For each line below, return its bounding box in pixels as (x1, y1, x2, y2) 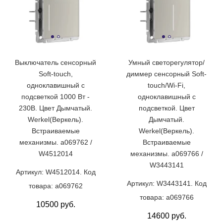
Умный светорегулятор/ (128, 58, 205, 66)
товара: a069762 (28, 181, 83, 190)
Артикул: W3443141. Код (126, 179, 207, 187)
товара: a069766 (139, 193, 194, 201)
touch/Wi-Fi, (148, 81, 185, 89)
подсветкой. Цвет (138, 104, 195, 112)
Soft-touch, (38, 69, 73, 78)
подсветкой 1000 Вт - (21, 92, 90, 101)
